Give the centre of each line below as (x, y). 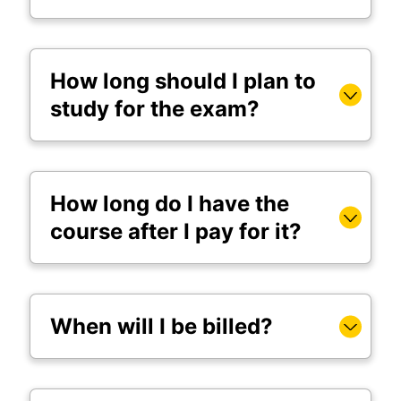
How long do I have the (170, 204)
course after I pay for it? (176, 232)
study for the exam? (155, 109)
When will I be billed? (162, 327)
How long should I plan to (183, 81)
